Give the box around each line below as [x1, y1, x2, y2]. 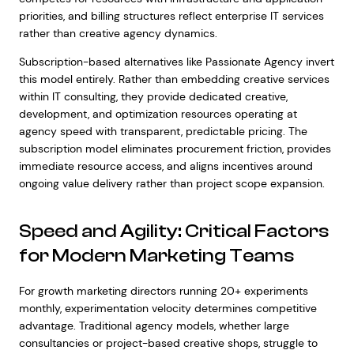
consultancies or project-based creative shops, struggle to [18, 336, 318, 350]
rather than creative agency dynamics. [18, 26, 217, 40]
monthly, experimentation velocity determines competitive [18, 301, 317, 315]
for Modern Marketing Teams [18, 245, 294, 266]
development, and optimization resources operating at [18, 107, 297, 121]
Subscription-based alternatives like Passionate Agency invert [18, 55, 334, 69]
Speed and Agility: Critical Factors [18, 220, 329, 242]
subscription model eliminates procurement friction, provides [18, 141, 331, 156]
